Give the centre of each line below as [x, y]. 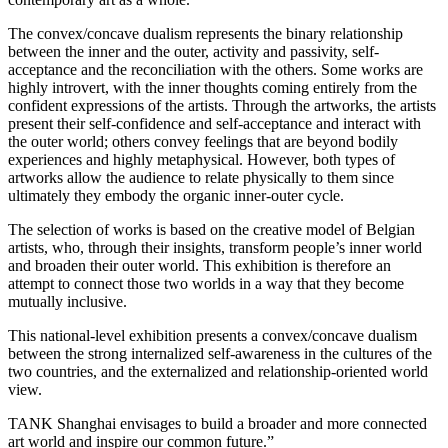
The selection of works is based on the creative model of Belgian [211, 229]
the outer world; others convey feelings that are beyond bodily [203, 141]
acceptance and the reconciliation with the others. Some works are [215, 69]
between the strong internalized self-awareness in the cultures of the [220, 353]
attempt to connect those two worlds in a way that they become [206, 283]
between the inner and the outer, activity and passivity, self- [193, 51]
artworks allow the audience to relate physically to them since [201, 177]
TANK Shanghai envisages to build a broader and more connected [217, 423]
